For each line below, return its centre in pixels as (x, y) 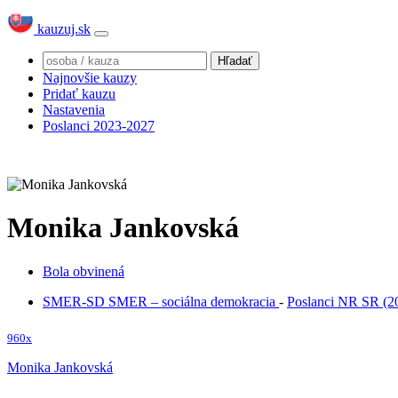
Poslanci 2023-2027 (99, 126)
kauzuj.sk (62, 29)
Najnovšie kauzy (90, 78)
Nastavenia (74, 110)
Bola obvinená (84, 271)
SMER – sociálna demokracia (194, 301)
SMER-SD (76, 301)
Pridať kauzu (79, 94)
